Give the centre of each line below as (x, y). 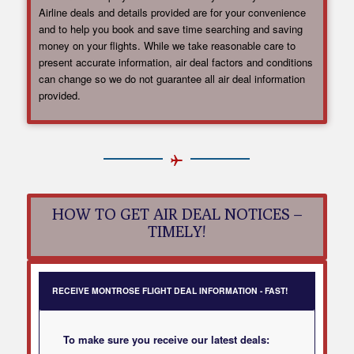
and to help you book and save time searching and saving (170, 29)
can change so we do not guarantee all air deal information (171, 79)
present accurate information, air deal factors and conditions (175, 62)
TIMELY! (177, 231)
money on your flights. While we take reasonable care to (167, 46)
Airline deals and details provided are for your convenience (172, 13)
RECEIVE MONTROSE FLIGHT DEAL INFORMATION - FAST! (169, 290)
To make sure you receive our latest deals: (166, 339)
